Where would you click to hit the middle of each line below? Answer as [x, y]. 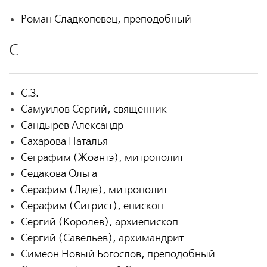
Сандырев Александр [72, 126]
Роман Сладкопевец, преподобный [106, 20]
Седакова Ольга [59, 174]
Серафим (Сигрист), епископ [92, 206]
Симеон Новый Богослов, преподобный [118, 254]
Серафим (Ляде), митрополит [94, 190]
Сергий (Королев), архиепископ [99, 222]
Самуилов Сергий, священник [94, 110]
